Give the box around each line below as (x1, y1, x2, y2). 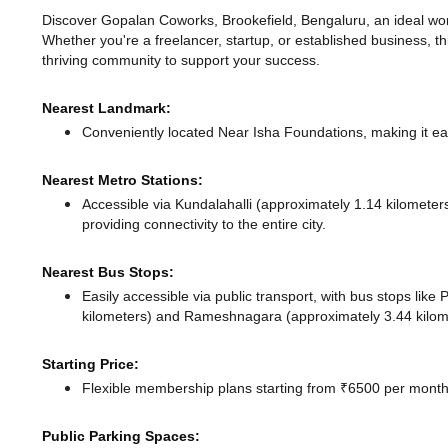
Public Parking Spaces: (42, 427, 200, 446)
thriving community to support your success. (42, 51, 320, 70)
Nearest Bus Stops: (42, 263, 174, 282)
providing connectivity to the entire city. (82, 215, 326, 234)
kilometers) (82, 307, 156, 326)
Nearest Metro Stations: (42, 171, 203, 190)
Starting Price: (42, 355, 139, 374)
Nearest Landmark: (42, 99, 171, 118)
